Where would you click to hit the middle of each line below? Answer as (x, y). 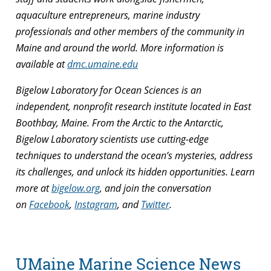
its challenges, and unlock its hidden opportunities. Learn (135, 171)
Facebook (49, 204)
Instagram (96, 204)
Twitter (155, 204)
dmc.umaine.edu (103, 64)
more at (34, 188)
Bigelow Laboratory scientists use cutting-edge (112, 139)
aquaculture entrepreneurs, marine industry (108, 15)
